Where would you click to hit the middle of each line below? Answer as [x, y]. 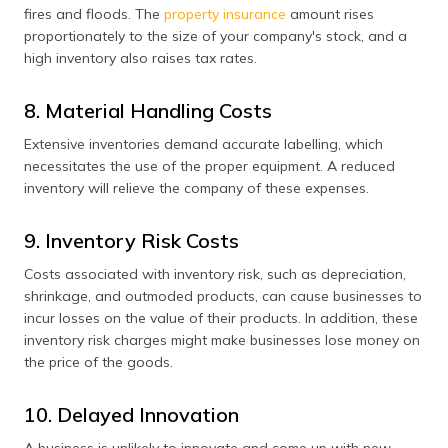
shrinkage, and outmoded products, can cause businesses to [223, 296]
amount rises [330, 14]
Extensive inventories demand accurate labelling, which [203, 144]
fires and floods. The [94, 14]
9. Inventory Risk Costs [131, 240]
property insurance [225, 14]
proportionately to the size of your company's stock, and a [215, 36]
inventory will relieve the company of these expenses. [196, 188]
